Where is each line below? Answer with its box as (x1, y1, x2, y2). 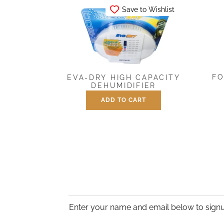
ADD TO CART (101, 96, 146, 103)
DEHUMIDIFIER (91, 81, 156, 90)
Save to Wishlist (122, 5, 175, 14)
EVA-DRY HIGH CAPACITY (67, 73, 180, 82)
